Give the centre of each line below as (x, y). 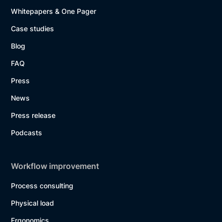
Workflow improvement (55, 166)
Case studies (33, 28)
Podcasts (27, 132)
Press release (33, 115)
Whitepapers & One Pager (54, 11)
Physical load (33, 203)
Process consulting (42, 185)
